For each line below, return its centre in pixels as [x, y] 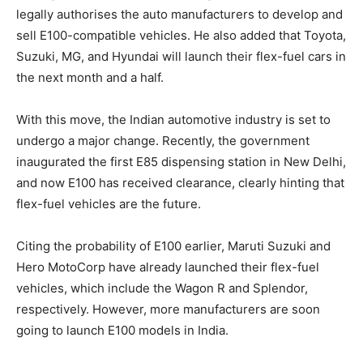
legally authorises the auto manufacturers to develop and [179, 15]
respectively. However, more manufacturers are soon [168, 310]
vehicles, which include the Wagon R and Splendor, [162, 288]
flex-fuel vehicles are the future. [109, 204]
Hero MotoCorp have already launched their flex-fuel [168, 267]
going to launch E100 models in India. [122, 331]
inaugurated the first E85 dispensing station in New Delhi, [181, 162]
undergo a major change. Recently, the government [163, 141]
